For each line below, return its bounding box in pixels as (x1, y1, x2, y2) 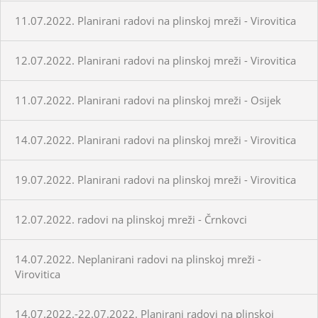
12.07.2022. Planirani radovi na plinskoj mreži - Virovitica (15, 53, 296, 67)
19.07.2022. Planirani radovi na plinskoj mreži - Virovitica (15, 172, 296, 187)
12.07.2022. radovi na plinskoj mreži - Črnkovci (15, 212, 247, 226)
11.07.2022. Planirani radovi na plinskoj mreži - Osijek (15, 92, 281, 107)
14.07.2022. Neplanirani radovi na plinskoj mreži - (15, 251, 261, 266)
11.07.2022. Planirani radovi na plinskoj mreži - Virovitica (15, 13, 296, 28)
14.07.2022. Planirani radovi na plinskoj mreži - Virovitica (15, 132, 296, 147)
